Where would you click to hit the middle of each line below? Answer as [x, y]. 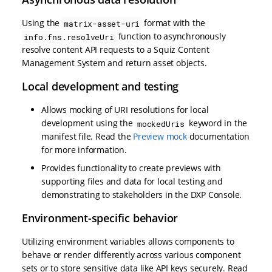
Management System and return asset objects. [114, 63]
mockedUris [161, 124]
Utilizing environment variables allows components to [128, 242]
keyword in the [217, 123]
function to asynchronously [171, 36]
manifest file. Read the [87, 137]
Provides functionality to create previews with [131, 168]
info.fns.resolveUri [69, 37]
